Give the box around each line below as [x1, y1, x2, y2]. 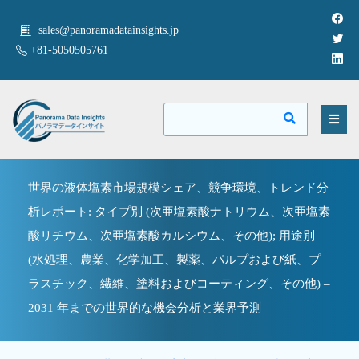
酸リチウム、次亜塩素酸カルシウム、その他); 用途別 [28, 228, 315, 242]
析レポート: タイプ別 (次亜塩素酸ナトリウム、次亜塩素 [28, 204, 330, 218]
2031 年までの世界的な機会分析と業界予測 [28, 301, 261, 314]
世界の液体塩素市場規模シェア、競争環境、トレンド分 [28, 180, 329, 194]
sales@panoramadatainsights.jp [38, 24, 179, 36]
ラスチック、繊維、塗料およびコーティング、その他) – [28, 276, 330, 290]
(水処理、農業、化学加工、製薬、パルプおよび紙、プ [28, 252, 321, 266]
